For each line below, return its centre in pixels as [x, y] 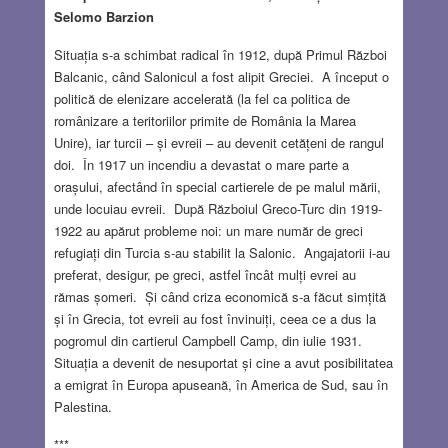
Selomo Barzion [103, 16]
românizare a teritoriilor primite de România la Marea [204, 120]
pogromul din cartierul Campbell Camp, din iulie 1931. [209, 340]
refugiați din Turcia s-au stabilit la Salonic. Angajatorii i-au [221, 252]
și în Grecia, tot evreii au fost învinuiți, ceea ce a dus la [214, 318]
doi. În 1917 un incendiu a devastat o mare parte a [201, 164]
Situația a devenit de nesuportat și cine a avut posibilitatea [223, 362]
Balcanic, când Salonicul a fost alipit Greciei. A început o [221, 76]
